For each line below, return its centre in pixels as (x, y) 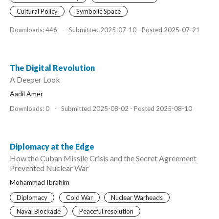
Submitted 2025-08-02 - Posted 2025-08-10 (126, 108)
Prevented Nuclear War (49, 168)
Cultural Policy (37, 11)
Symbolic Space (98, 11)
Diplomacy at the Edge (52, 146)
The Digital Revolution (52, 67)
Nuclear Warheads (137, 197)
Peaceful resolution (106, 211)
